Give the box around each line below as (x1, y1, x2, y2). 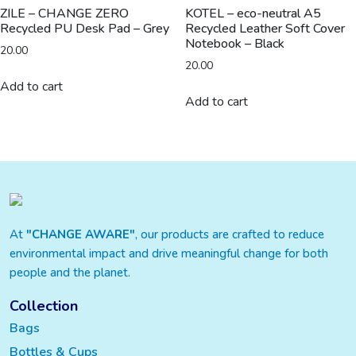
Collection (10, 296, 78, 316)
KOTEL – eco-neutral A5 (184, 4, 321, 22)
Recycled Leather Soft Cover (184, 19, 345, 37)
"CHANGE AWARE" (26, 226, 135, 243)
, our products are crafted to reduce (135, 226, 324, 243)
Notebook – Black (184, 34, 284, 52)
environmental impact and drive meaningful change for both (10, 246, 328, 262)
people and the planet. (10, 265, 130, 281)
